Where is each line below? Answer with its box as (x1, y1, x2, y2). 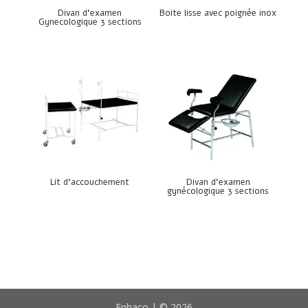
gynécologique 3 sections (167, 184, 269, 197)
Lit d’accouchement (50, 175, 130, 188)
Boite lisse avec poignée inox (159, 7, 277, 20)
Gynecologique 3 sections (38, 16, 142, 29)
